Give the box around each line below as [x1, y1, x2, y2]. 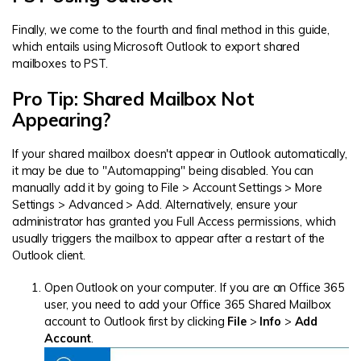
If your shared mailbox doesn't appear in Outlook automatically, [12, 146, 347, 161]
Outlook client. [12, 247, 86, 263]
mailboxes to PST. [12, 56, 108, 72]
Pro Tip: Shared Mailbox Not [12, 86, 255, 110]
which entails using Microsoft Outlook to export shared [12, 39, 301, 55]
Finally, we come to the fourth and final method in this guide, [12, 23, 330, 38]
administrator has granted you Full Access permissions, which [12, 214, 337, 229]
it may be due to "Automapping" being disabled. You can [12, 163, 314, 178]
